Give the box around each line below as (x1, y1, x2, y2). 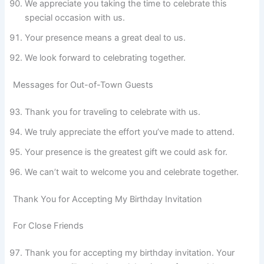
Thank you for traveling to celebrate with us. (25, 106, 201, 117)
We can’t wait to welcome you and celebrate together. (25, 166, 239, 177)
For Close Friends (13, 220, 84, 232)
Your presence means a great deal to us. (25, 32, 186, 43)
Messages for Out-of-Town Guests (13, 79, 154, 90)
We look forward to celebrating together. (25, 52, 186, 63)
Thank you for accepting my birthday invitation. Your (25, 247, 235, 259)
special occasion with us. (25, 12, 126, 23)
